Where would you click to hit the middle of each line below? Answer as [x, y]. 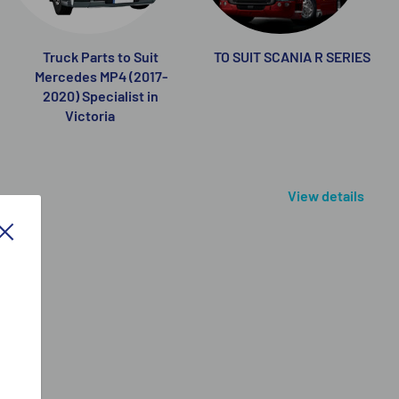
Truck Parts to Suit [101, 56]
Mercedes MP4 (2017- [101, 76]
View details [327, 195]
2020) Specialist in [101, 95]
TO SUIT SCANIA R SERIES [293, 56]
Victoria [91, 115]
